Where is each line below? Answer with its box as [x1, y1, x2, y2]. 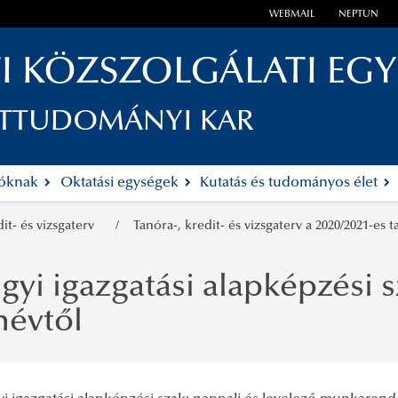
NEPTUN [338, 10, 378, 20]
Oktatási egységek [60, 176, 182, 191]
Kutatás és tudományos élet [200, 176, 382, 191]
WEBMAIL [269, 10, 316, 20]
